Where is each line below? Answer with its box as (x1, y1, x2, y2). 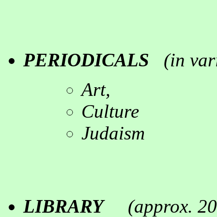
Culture (81, 100, 139, 122)
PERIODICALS (23, 49, 149, 70)
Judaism (81, 122, 145, 143)
